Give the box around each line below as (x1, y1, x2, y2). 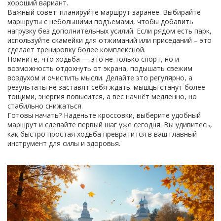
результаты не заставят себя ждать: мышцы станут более (7, 82, 205, 92)
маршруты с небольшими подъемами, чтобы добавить (7, 17, 193, 26)
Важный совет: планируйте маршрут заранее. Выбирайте (7, 7, 201, 17)
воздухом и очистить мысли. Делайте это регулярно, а (7, 73, 192, 82)
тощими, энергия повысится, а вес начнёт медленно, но (7, 92, 197, 101)
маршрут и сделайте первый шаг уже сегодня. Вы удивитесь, (7, 120, 212, 129)
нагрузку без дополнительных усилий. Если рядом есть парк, (7, 26, 212, 36)
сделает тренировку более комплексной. (7, 45, 146, 54)
